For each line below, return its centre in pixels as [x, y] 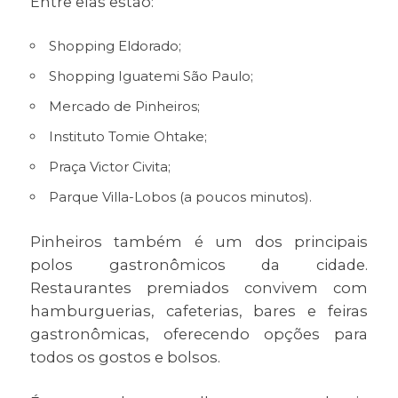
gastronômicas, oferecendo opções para [199, 334]
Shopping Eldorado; [115, 46]
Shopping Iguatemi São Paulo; [151, 76]
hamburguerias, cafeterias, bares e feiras [199, 311]
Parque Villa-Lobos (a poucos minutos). [180, 197]
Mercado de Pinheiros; [124, 107]
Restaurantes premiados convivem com [199, 288]
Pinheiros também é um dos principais [199, 242]
